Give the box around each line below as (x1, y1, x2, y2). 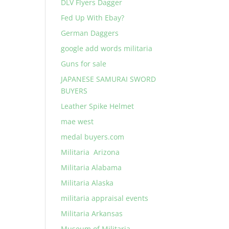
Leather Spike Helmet (61, 101, 134, 111)
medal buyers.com (61, 132, 125, 142)
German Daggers (61, 28, 119, 38)
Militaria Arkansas (61, 209, 123, 218)
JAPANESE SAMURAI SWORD (61, 74, 156, 84)
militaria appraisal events (61, 193, 149, 203)
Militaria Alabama (61, 163, 122, 172)
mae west (61, 117, 94, 126)
